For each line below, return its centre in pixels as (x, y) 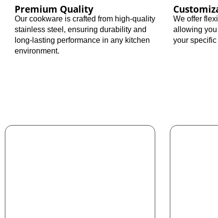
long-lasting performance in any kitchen (82, 40)
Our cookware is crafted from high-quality (85, 18)
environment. (37, 51)
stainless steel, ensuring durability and (81, 29)
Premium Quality (54, 9)
